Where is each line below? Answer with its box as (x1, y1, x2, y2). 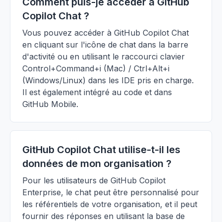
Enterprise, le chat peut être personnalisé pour (22, 187, 199, 197)
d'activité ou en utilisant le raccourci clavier (22, 52, 185, 61)
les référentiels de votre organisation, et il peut (22, 199, 197, 209)
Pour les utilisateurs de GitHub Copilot (22, 175, 166, 185)
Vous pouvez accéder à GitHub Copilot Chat (22, 28, 189, 38)
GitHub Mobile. (22, 99, 78, 109)
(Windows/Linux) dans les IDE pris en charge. (22, 75, 194, 85)
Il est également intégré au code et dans (22, 87, 172, 97)
